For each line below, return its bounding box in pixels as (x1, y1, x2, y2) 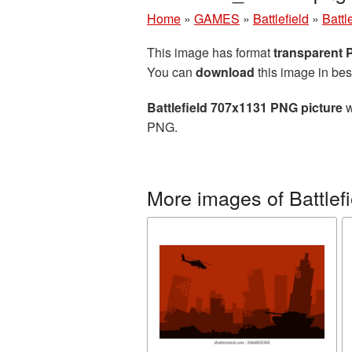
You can (147, 63, 196, 81)
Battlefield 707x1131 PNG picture (147, 98, 343, 116)
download (196, 63, 255, 81)
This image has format (147, 43, 273, 61)
